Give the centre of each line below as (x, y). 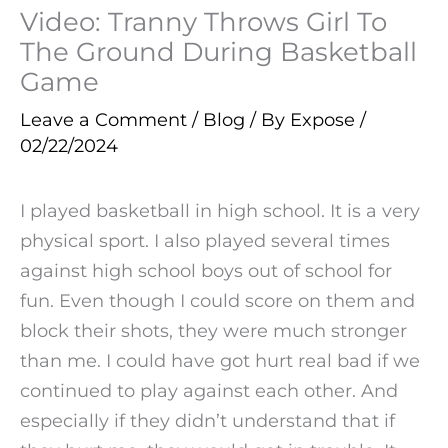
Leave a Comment (103, 120)
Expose (325, 120)
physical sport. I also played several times (205, 240)
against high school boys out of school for (206, 270)
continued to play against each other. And (209, 390)
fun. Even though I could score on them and (217, 300)
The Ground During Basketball (218, 52)
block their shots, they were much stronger (213, 330)
